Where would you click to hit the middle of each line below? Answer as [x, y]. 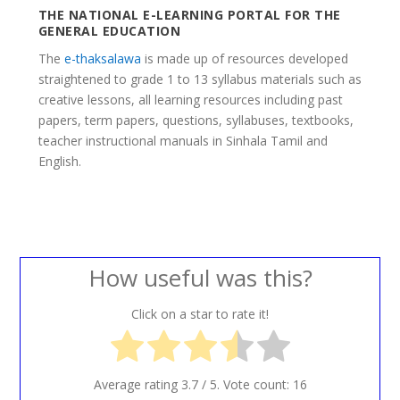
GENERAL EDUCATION [109, 31]
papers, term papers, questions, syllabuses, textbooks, [196, 121]
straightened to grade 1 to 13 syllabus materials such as [200, 79]
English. [59, 162]
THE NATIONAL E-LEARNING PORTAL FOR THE [189, 15]
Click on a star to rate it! [200, 313]
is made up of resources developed [244, 59]
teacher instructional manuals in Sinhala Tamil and [183, 141]
